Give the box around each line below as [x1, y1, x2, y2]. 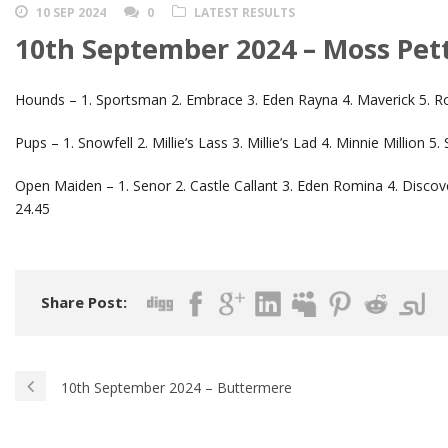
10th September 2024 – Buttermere [61, 378, 292, 398]
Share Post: [41, 292, 127, 313]
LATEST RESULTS [194, 4, 295, 22]
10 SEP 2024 [36, 4, 106, 22]
